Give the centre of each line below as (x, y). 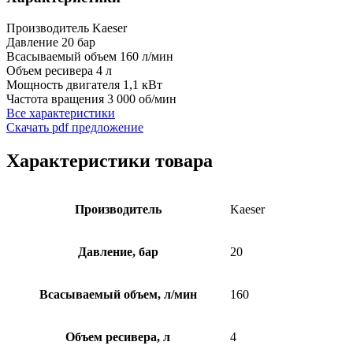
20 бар (78, 42)
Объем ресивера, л (118, 336)
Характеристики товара (110, 160)
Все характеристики (61, 113)
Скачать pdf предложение (75, 127)
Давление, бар (118, 251)
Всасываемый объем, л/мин (118, 294)
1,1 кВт (143, 84)
